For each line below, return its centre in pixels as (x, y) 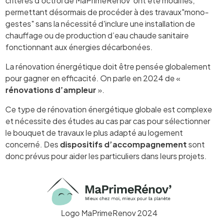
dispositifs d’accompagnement (124, 144)
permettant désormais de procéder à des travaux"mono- (107, 12)
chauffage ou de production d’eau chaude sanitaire (97, 35)
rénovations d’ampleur (52, 90)
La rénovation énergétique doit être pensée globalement (108, 66)
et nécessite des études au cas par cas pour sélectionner (108, 121)
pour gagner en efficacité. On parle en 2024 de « (93, 78)
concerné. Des (33, 144)
